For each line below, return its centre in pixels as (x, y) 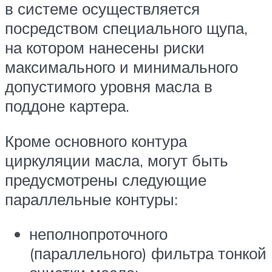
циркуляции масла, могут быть (117, 160)
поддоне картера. (67, 106)
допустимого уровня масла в (109, 87)
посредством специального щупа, (126, 28)
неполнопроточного (98, 234)
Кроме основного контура (96, 141)
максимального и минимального (121, 67)
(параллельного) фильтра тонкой (148, 253)
